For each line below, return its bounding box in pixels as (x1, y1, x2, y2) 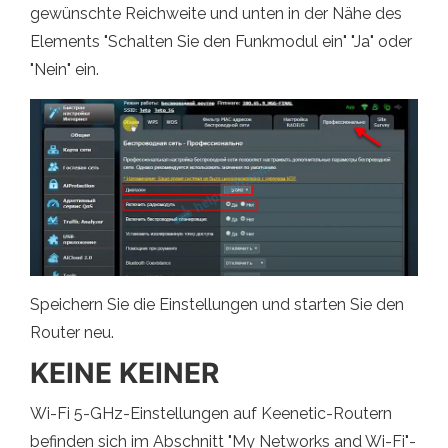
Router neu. (30, 322, 114, 342)
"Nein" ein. (30, 59, 99, 79)
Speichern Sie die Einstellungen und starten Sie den (30, 294, 404, 314)
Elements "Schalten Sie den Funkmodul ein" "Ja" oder (30, 31, 412, 51)
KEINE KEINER (30, 355, 219, 390)
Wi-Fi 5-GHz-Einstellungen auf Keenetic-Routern (30, 403, 392, 423)
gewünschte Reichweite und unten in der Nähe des (30, 3, 402, 23)
